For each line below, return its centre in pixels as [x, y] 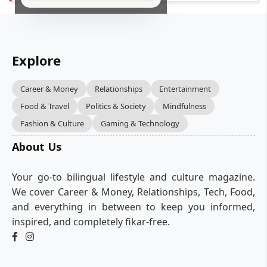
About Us [37, 147]
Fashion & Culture [52, 123]
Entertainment [185, 89]
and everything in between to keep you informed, [133, 207]
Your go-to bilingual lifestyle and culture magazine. [133, 177]
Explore [36, 60]
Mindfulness [184, 106]
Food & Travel [45, 106]
